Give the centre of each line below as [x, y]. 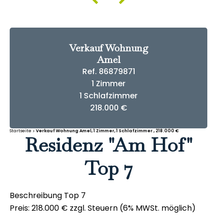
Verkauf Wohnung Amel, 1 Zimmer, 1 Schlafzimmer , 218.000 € [107, 131]
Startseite [21, 131]
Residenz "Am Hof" [108, 145]
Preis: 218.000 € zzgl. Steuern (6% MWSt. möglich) [103, 208]
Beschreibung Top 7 [48, 195]
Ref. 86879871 [108, 71]
